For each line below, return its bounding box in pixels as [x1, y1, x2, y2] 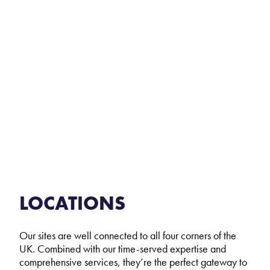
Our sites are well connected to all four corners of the [19, 228, 236, 242]
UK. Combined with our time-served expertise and [19, 242, 226, 256]
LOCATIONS [19, 191, 125, 216]
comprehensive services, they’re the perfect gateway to [19, 255, 247, 269]
